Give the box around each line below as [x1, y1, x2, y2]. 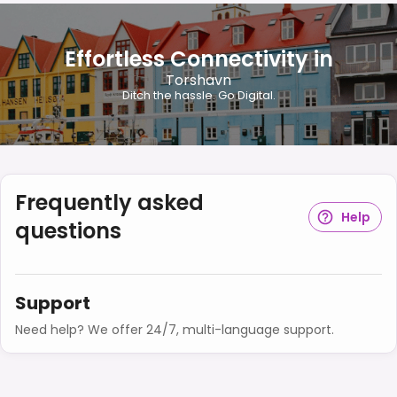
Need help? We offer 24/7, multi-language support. [15, 320, 334, 339]
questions [15, 215, 121, 245]
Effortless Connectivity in [64, 44, 333, 74]
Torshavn [166, 70, 231, 91]
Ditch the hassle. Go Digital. [121, 88, 276, 104]
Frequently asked [15, 187, 204, 217]
